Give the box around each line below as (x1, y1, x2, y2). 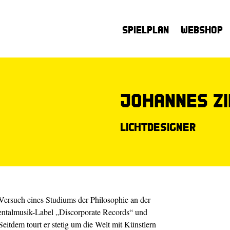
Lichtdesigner (120, 120, 196, 133)
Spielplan (122, 24, 169, 35)
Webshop (181, 24, 223, 35)
